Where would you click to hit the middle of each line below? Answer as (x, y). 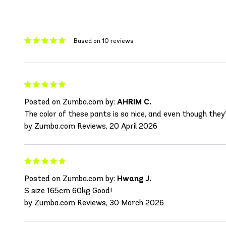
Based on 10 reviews (104, 40)
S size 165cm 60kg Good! (68, 191)
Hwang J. (134, 179)
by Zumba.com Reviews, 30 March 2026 (94, 203)
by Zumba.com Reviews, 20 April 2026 (91, 126)
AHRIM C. (134, 102)
